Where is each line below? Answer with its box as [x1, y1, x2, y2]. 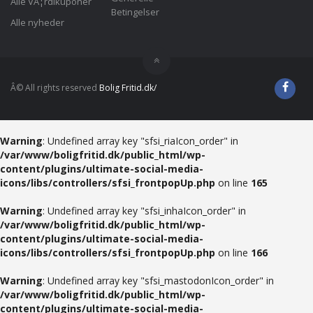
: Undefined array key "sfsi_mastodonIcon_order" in [43, 274, 274, 288]
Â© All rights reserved [10, 82, 99, 94]
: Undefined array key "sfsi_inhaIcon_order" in [43, 204, 246, 218]
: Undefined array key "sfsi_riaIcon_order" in [43, 134, 238, 148]
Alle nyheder [10, 16, 64, 29]
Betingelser [111, 6, 159, 19]
